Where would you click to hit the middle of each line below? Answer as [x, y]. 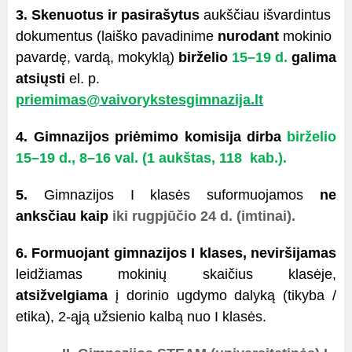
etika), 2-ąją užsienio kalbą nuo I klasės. [141, 317]
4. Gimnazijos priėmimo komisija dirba [149, 137]
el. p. [84, 79]
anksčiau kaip [62, 216]
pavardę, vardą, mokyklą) [97, 57]
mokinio [305, 36]
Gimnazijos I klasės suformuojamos [174, 195]
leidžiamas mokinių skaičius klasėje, [176, 274]
